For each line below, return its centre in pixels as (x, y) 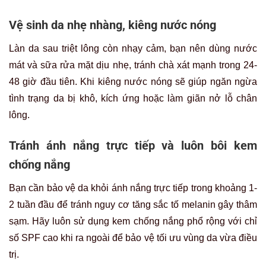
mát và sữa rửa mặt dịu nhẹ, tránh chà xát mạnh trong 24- (133, 65)
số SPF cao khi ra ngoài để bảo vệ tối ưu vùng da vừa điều (133, 237)
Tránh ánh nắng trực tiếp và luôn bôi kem (133, 145)
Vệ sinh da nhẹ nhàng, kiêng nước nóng (113, 25)
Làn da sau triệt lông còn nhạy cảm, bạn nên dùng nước (133, 48)
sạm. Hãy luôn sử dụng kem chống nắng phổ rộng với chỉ (133, 221)
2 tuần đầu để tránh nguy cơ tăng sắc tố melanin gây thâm (133, 204)
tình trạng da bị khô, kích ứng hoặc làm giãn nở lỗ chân (133, 98)
